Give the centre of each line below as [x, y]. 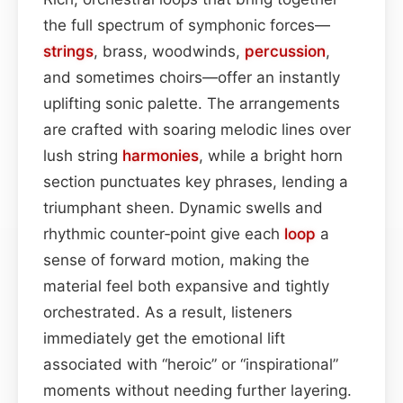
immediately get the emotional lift [164, 338]
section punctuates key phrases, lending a [196, 181]
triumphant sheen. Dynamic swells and [183, 207]
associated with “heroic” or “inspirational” [191, 364]
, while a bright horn [271, 155]
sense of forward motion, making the [176, 260]
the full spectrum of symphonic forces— [187, 25]
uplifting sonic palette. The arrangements [192, 103]
